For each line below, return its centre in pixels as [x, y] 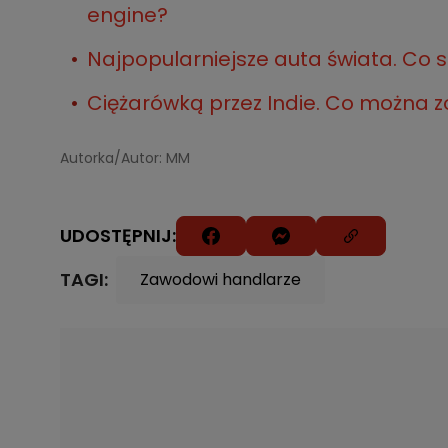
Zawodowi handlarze [220, 279]
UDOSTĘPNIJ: [118, 236]
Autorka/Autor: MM [125, 157]
